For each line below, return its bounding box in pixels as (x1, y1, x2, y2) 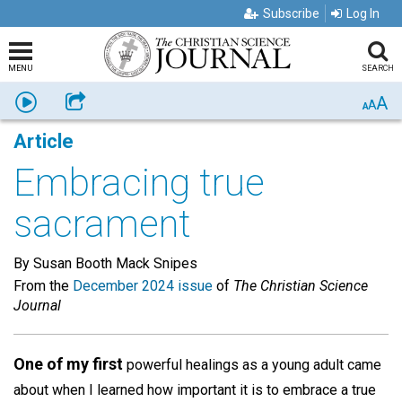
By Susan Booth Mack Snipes (13, 255, 197, 272)
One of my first (13, 354, 123, 373)
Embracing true (13, 161, 265, 205)
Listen (38, 93, 72, 108)
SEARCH (361, 64, 394, 73)
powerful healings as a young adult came (123, 356, 381, 373)
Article (13, 130, 74, 153)
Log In (346, 6, 380, 21)
